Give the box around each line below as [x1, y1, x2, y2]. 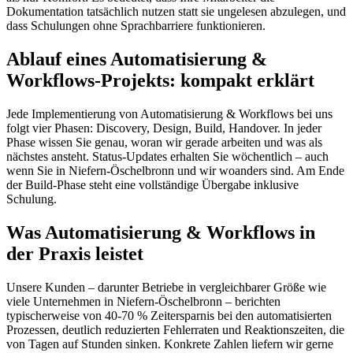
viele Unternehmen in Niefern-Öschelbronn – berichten [6, 295, 281, 308]
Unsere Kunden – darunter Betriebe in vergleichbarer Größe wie [6, 281, 326, 294]
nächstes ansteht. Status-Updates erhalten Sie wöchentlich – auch [6, 150, 329, 164]
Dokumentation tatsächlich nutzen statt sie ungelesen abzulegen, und [6, 5, 346, 19]
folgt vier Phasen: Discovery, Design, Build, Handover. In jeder [6, 121, 321, 136]
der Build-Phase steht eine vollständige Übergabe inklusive [6, 178, 299, 192]
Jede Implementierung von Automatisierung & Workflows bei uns [6, 107, 333, 121]
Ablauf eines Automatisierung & [6, 49, 267, 70]
